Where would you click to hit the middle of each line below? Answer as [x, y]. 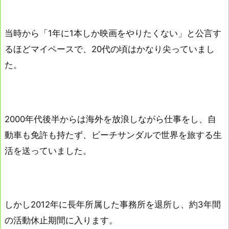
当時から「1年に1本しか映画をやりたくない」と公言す [113, 33]
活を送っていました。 [48, 151]
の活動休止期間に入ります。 [61, 220]
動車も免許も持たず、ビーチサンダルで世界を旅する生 [113, 135]
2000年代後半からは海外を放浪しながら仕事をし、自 [110, 119]
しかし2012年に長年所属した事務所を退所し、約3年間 [113, 204]
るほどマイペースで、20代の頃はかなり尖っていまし [110, 49]
